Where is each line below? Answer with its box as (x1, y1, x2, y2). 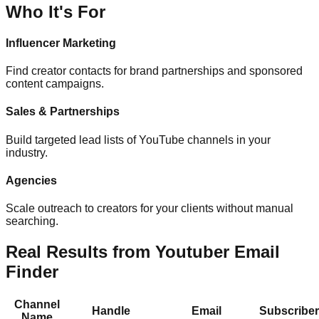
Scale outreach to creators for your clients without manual (6, 202, 293, 215)
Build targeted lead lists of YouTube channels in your (6, 133, 271, 146)
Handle (91, 305, 130, 318)
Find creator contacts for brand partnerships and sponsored (6, 65, 303, 78)
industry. (6, 146, 48, 159)
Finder (6, 262, 58, 282)
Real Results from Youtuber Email (6, 242, 280, 262)
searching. (6, 215, 58, 228)
